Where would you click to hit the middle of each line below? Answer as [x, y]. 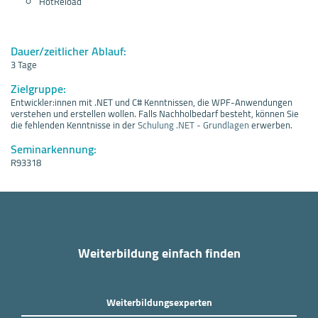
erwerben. [271, 125]
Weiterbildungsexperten [159, 302]
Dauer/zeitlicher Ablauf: [68, 51]
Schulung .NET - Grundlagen [193, 125]
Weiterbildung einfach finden [159, 253]
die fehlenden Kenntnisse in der [74, 125]
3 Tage [24, 64]
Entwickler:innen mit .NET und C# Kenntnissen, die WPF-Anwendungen [152, 102]
